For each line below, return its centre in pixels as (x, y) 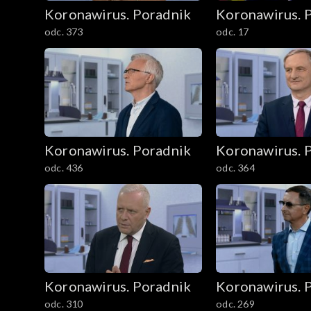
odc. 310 (64, 303)
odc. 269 (235, 303)
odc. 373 (64, 32)
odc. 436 (64, 168)
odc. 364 (235, 168)
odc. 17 (233, 32)
